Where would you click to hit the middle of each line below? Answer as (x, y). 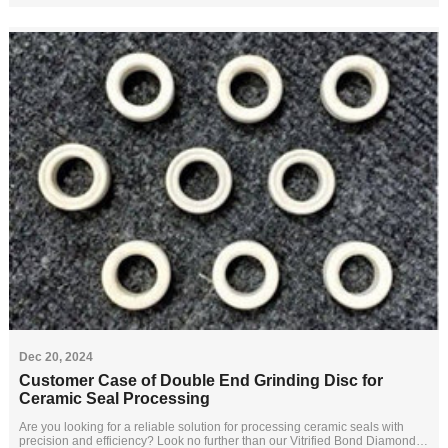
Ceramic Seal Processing (114, 398)
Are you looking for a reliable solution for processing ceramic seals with (211, 426)
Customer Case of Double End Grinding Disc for (200, 380)
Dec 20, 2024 (55, 356)
